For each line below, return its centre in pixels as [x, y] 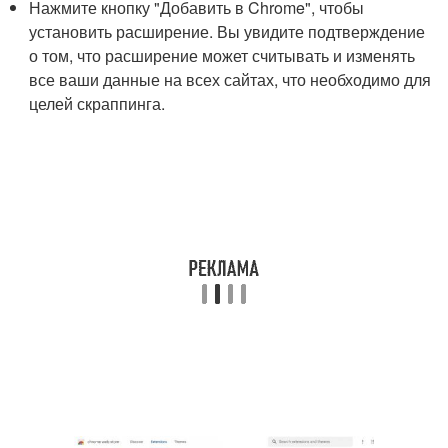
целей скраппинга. [97, 103]
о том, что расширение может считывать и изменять [222, 55]
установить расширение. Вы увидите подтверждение [227, 31]
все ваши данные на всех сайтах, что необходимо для [230, 79]
